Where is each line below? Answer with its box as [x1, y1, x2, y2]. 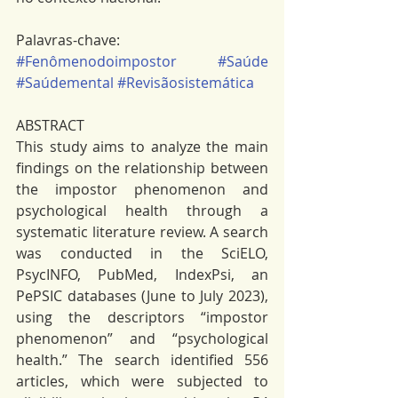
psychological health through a [16, 201, 268, 220]
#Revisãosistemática [117, 73, 254, 92]
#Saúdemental [16, 73, 114, 92]
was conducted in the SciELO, [16, 243, 268, 263]
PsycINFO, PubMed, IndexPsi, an [16, 265, 268, 284]
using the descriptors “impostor [16, 307, 268, 327]
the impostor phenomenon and [16, 179, 268, 199]
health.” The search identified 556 [16, 350, 268, 370]
